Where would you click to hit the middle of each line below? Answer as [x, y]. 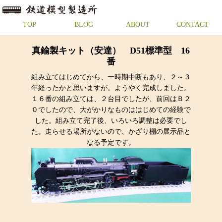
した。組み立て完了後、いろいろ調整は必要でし [111, 121]
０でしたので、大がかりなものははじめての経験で [111, 110]
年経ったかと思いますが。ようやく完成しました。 [111, 88]
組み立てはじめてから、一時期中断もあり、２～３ [111, 77]
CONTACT [192, 25]
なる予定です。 [111, 142]
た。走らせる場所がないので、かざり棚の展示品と [111, 132]
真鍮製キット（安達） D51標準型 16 [111, 51]
